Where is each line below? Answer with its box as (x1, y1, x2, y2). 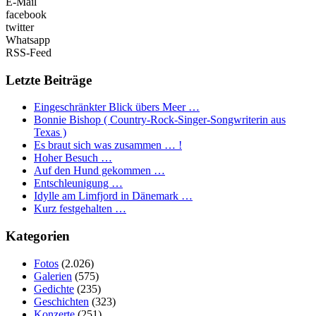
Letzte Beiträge (6, 72, 92, 87)
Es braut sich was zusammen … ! (34, 139, 182, 152)
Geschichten (34, 295, 89, 308)
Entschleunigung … (34, 177, 123, 190)
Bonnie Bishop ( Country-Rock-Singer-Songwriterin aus (34, 114, 286, 126)
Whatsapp (6, 33, 50, 46)
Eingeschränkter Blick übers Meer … (34, 101, 200, 114)
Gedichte (34, 282, 74, 295)
